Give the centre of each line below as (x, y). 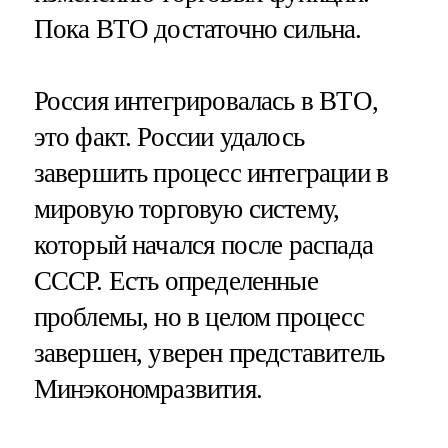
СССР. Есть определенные (175, 280)
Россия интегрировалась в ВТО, (205, 100)
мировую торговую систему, (186, 208)
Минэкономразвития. (147, 388)
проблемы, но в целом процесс (198, 316)
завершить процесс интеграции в (211, 172)
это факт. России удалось (169, 136)
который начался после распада (203, 244)
